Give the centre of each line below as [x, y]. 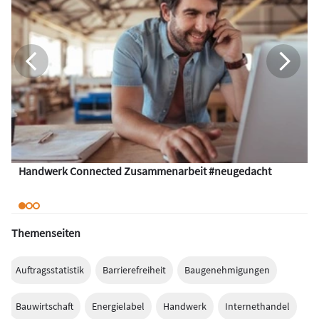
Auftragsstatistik [50, 270]
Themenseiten [46, 233]
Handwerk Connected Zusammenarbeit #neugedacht [145, 171]
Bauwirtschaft [45, 307]
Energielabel [118, 307]
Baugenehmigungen [227, 270]
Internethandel [257, 307]
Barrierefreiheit [134, 270]
